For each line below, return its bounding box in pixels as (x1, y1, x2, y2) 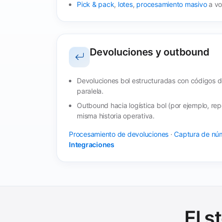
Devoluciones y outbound (90, 46, 210, 58)
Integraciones (69, 140, 114, 149)
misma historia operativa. (77, 111, 155, 120)
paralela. (77, 86, 104, 95)
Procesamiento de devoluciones (69, 129, 169, 138)
